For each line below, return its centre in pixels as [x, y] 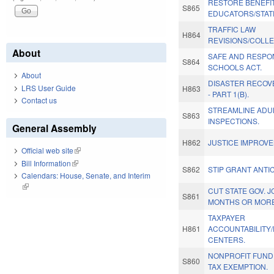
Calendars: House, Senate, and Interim [86, 176]
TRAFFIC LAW [232, 29]
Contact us [39, 100]
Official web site [47, 150]
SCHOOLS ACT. [235, 67]
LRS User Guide [49, 87]
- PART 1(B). [229, 94]
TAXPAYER [227, 218]
